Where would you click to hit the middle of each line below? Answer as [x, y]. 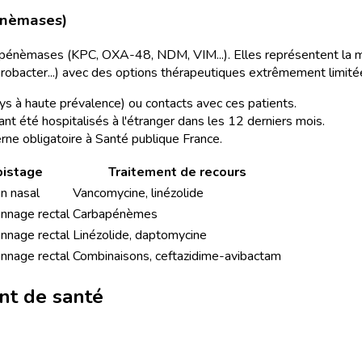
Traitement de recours [177, 172]
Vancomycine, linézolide [138, 193]
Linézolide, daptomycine [140, 235]
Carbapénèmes [115, 214]
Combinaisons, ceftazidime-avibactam [177, 256]
